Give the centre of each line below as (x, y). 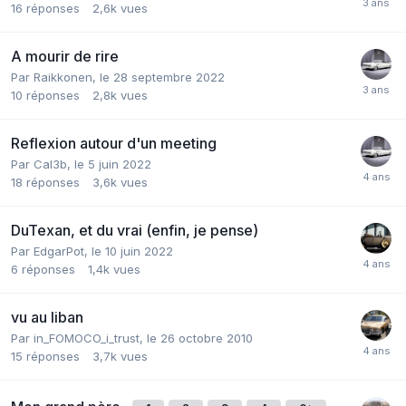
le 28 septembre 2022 (162, 77)
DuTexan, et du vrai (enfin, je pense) (135, 230)
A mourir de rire (65, 56)
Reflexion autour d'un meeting (114, 143)
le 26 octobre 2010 (200, 338)
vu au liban (47, 317)
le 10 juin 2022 (132, 251)
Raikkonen (63, 77)
